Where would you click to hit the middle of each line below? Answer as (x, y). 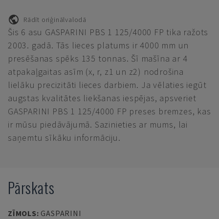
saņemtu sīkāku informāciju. (64, 138)
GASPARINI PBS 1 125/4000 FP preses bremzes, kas (109, 111)
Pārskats (31, 187)
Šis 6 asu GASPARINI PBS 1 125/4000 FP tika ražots (108, 32)
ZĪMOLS (22, 213)
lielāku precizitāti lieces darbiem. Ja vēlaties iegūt (107, 85)
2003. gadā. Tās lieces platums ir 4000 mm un (99, 45)
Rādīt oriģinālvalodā (55, 19)
